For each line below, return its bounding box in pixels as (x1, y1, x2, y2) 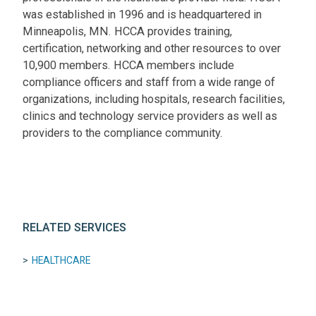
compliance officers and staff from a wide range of (23, 75, 276, 89)
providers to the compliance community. (23, 126, 224, 140)
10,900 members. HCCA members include (23, 58, 235, 72)
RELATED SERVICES (23, 221, 127, 235)
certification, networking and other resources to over (23, 41, 281, 55)
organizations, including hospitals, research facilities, (23, 92, 286, 106)
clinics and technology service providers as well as (23, 109, 278, 123)
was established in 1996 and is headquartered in (23, 7, 262, 21)
